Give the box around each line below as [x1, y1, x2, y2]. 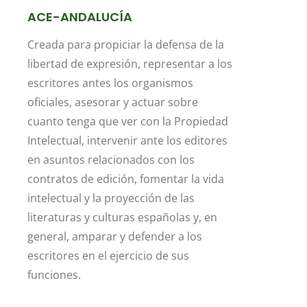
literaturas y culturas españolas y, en [27, 210, 217, 225]
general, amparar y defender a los [27, 229, 202, 245]
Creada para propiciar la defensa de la [27, 37, 224, 53]
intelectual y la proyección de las [27, 191, 195, 206]
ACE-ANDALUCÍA [27, 8, 132, 26]
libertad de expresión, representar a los [27, 56, 232, 72]
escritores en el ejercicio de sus [27, 248, 189, 264]
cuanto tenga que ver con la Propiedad [27, 114, 228, 130]
